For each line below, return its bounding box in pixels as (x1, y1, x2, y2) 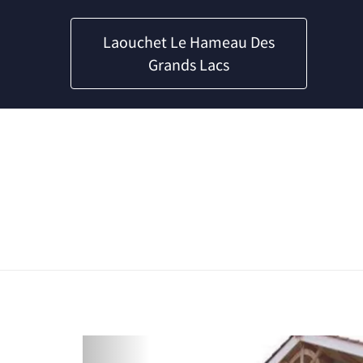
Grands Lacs (148, 54, 229, 75)
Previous (115, 335, 175, 356)
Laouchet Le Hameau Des (103, 32, 275, 52)
